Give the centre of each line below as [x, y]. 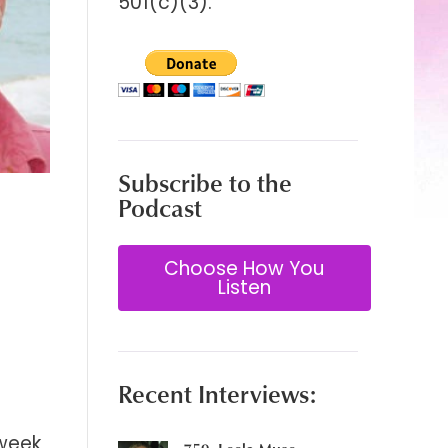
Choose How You [244, 269]
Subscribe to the [204, 183]
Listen [244, 288]
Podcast [159, 208]
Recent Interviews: [216, 394]
